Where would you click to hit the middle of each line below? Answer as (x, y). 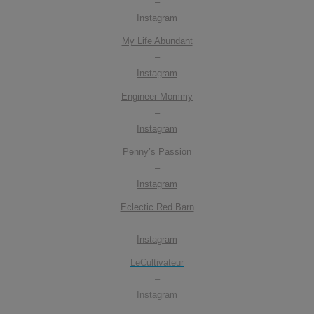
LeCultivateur (157, 262)
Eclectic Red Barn (157, 207)
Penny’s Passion (157, 151)
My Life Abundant (157, 41)
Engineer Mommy (157, 96)
